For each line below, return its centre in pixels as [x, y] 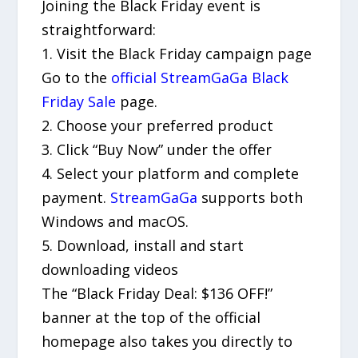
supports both [251, 197]
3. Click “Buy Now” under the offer [157, 149]
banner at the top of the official [151, 317]
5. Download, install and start [143, 245]
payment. [76, 197]
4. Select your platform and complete [171, 173]
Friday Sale [79, 101]
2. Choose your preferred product [158, 125]
